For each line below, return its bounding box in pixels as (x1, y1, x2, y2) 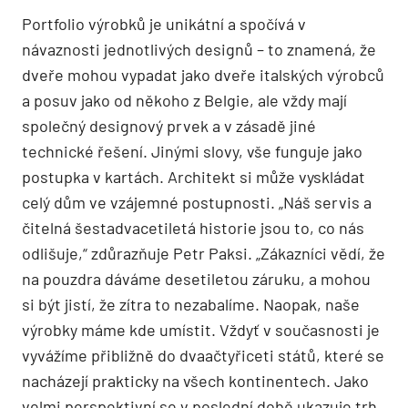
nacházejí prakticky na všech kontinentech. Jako (22, 370, 369, 391)
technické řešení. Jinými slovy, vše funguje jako (22, 140, 362, 161)
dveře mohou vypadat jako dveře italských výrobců (22, 64, 384, 85)
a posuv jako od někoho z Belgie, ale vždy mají (22, 89, 347, 110)
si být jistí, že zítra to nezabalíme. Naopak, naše (22, 293, 360, 314)
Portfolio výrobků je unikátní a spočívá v (22, 13, 306, 34)
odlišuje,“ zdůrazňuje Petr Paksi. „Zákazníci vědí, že (22, 242, 385, 263)
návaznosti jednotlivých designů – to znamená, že (22, 38, 376, 59)
